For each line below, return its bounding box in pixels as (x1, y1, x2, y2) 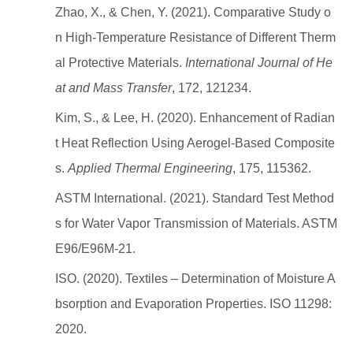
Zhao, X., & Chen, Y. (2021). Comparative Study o (55, 6, 331, 19)
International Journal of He (185, 56, 333, 69)
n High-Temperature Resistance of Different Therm (55, 31, 336, 44)
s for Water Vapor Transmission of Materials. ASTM (55, 217, 337, 230)
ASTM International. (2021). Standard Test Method (55, 191, 334, 205)
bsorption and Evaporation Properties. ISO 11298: (55, 297, 332, 310)
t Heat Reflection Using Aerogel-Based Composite (55, 136, 335, 150)
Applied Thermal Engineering (68, 162, 232, 175)
